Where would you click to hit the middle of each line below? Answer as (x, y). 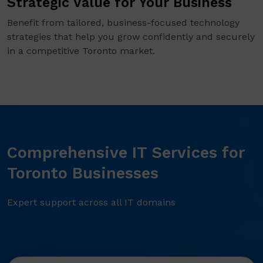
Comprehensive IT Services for (126, 153)
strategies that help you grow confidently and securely (131, 37)
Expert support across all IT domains (91, 203)
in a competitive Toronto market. (81, 51)
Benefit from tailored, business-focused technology (123, 23)
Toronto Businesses (83, 173)
